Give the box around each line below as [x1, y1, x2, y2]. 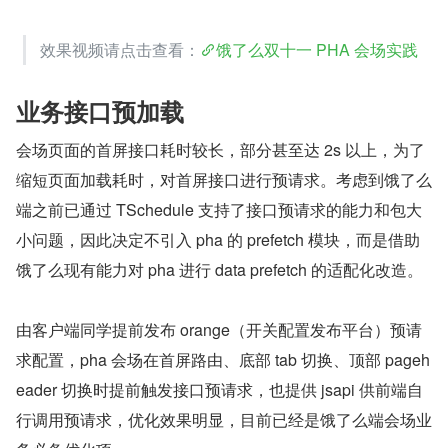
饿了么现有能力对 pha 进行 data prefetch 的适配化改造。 [16, 257, 423, 281]
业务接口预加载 [16, 93, 184, 128]
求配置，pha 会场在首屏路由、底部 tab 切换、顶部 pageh [16, 347, 430, 371]
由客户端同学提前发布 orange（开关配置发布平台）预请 [16, 317, 422, 341]
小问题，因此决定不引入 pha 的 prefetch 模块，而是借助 [16, 227, 420, 251]
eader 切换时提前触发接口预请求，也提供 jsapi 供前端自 [16, 377, 423, 401]
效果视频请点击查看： [40, 37, 200, 61]
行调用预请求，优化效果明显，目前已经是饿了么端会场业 [16, 407, 432, 431]
